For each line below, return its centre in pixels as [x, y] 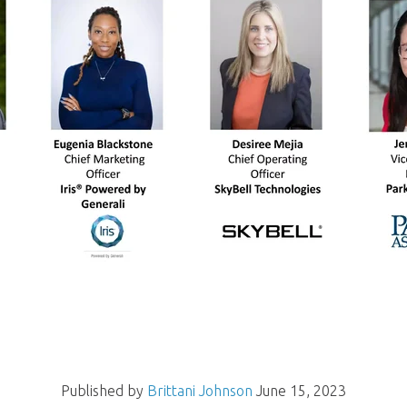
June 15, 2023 [301, 391]
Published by [104, 391]
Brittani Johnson [200, 391]
